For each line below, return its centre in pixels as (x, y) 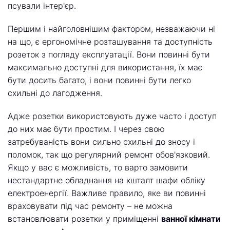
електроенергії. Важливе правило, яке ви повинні (107, 193)
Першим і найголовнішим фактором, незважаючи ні (111, 29)
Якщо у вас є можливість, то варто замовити (98, 167)
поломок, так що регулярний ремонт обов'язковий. (109, 155)
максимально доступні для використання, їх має (105, 67)
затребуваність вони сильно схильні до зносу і (101, 142)
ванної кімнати (191, 219)
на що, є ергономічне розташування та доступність (110, 42)
